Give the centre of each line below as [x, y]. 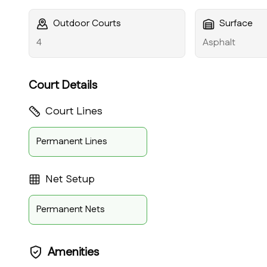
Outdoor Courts [87, 24]
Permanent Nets [71, 209]
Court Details [63, 85]
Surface [236, 24]
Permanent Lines [72, 142]
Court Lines [74, 111]
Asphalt [219, 43]
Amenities [73, 252]
